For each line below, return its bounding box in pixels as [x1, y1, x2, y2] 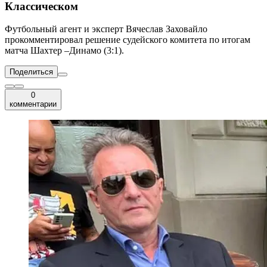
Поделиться [10, 67, 53, 77]
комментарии [10, 100, 57, 109]
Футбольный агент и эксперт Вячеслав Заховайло [5, 24, 207, 35]
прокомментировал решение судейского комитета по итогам [5, 35, 250, 45]
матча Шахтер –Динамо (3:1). [5, 45, 124, 56]
